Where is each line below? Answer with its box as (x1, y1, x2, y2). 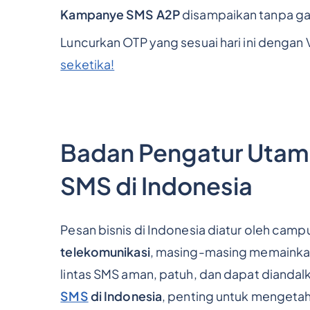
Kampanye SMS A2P (60, 6, 180, 22)
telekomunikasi (60, 244, 150, 259)
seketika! (60, 56, 115, 72)
